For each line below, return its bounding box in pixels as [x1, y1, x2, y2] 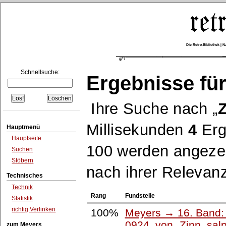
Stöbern [12, 156, 34, 164]
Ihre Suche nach [91, 100, 213, 118]
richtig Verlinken [12, 205, 56, 213]
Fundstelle [125, 192, 155, 199]
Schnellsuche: [20, 69, 60, 76]
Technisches [7, 172, 43, 180]
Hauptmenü [7, 123, 40, 131]
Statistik [12, 194, 33, 202]
